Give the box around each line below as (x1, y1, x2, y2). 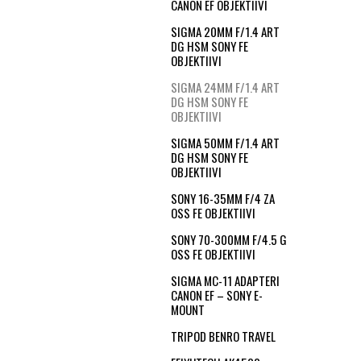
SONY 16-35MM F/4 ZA (171, 189, 275, 207)
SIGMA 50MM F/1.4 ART (171, 134, 280, 151)
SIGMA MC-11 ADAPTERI (171, 272, 280, 289)
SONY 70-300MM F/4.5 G (171, 230, 287, 248)
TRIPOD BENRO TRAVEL (171, 327, 276, 345)
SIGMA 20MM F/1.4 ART (171, 23, 280, 40)
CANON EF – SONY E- (171, 286, 263, 304)
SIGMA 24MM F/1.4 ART (171, 78, 280, 96)
